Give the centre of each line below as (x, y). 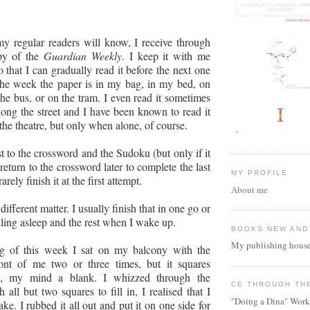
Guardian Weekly (83, 55)
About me (249, 189)
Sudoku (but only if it (162, 152)
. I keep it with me (166, 55)
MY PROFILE (260, 172)
